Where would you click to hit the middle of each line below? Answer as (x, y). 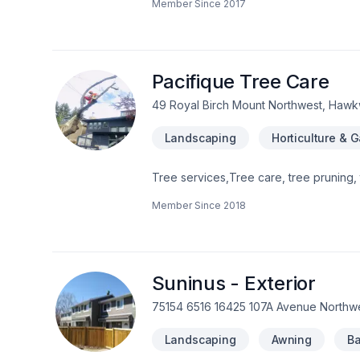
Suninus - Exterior (233, 283)
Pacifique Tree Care (240, 82)
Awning (291, 340)
